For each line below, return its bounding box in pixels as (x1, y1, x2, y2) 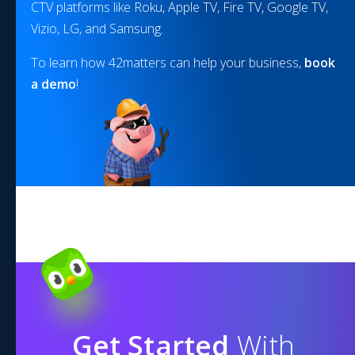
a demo (31, 74, 76, 93)
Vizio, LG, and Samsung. (31, 19, 163, 37)
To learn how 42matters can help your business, (31, 53, 304, 71)
